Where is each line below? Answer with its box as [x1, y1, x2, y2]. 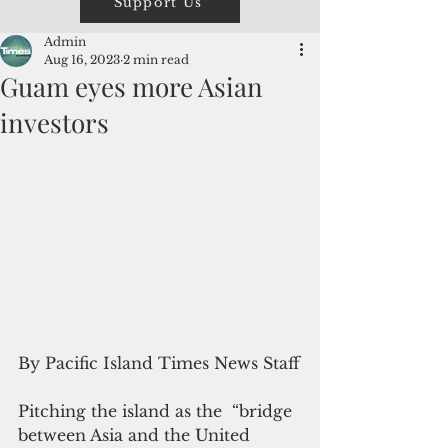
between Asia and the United [18, 424, 255, 445]
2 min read [123, 52, 189, 67]
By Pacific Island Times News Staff [18, 352, 300, 373]
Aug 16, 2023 [44, 52, 120, 67]
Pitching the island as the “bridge [18, 400, 297, 421]
